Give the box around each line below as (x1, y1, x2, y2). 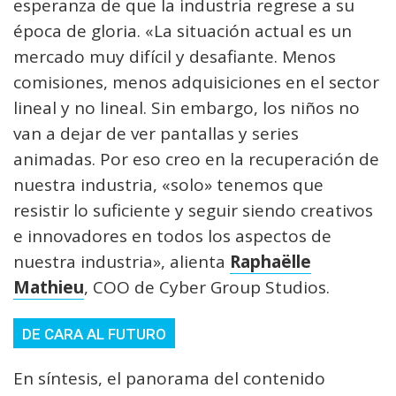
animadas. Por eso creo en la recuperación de (13, 147, 379, 171)
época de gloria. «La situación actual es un (13, 19, 352, 42)
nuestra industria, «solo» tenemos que (13, 172, 324, 196)
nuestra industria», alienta (13, 249, 230, 273)
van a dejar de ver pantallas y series (13, 121, 299, 145)
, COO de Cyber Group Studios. (84, 275, 330, 299)
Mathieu (13, 275, 84, 299)
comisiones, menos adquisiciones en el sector (13, 70, 379, 94)
